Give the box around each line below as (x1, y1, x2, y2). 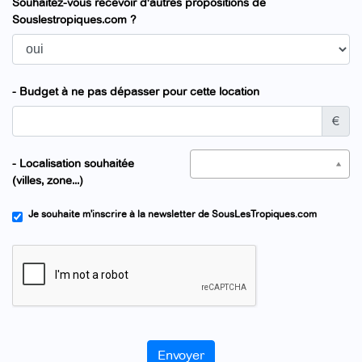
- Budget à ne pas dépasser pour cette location (12, 85, 259, 99)
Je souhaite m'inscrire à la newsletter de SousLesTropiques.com (28, 208, 317, 221)
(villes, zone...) (12, 174, 83, 187)
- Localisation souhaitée (12, 157, 134, 170)
